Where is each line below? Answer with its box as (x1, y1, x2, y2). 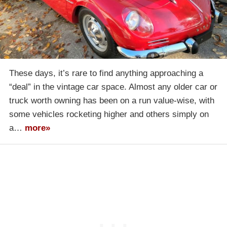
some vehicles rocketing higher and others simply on (9, 109, 209, 119)
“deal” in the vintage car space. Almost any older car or (9, 82, 217, 92)
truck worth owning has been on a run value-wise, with (9, 95, 214, 105)
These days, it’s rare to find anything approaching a (9, 68, 203, 78)
